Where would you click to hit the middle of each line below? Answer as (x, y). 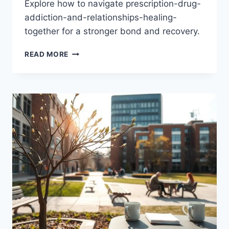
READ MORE (47, 54)
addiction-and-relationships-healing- (101, 18)
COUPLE (84, 138)
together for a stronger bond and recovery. (112, 31)
